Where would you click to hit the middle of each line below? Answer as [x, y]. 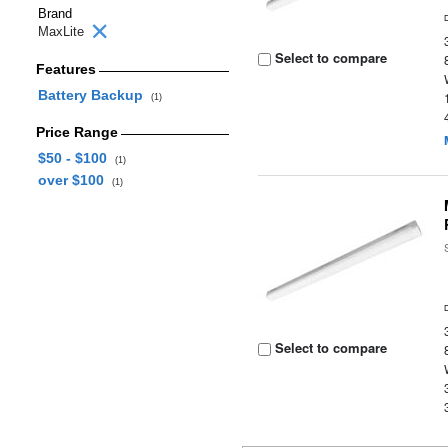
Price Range [76, 132]
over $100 [74, 180]
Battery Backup [94, 95]
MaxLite [63, 31]
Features [65, 69]
